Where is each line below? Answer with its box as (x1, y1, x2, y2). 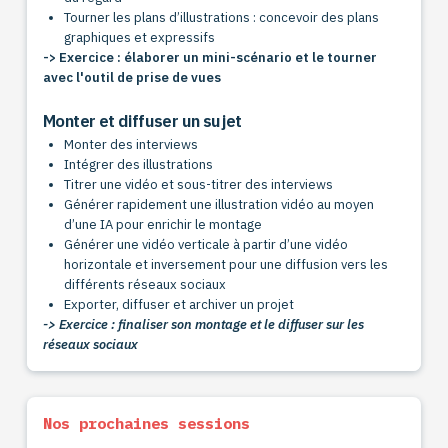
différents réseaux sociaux (64, 275, 227, 293)
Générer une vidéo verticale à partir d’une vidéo (64, 235, 349, 253)
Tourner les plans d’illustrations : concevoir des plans (64, 9, 380, 27)
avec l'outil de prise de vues (42, 69, 221, 87)
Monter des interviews (64, 135, 199, 153)
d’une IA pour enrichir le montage (64, 215, 263, 233)
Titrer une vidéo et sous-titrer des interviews (64, 175, 334, 193)
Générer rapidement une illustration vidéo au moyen (64, 195, 375, 213)
